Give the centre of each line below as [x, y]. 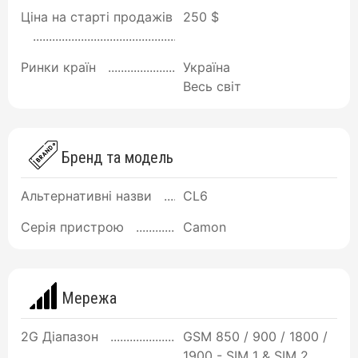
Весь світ [212, 86]
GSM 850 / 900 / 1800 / [255, 336]
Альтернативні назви [86, 195]
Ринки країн [58, 67]
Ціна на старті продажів [97, 16]
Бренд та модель [115, 157]
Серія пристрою [72, 227]
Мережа [87, 298]
